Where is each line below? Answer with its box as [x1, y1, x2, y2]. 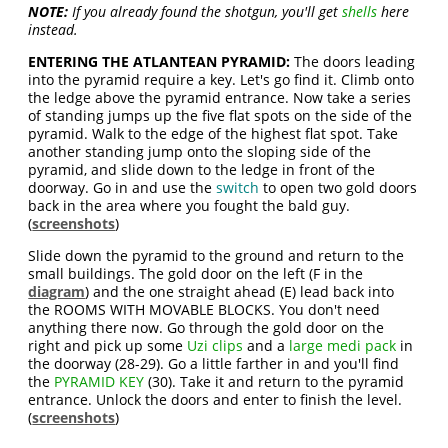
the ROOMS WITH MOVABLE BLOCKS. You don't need [28, 300, 381, 319]
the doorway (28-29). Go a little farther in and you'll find [28, 354, 400, 373]
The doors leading [290, 52, 416, 71]
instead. [28, 20, 79, 39]
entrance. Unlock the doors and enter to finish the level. [28, 390, 403, 409]
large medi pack [289, 336, 401, 355]
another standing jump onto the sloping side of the [28, 142, 372, 161]
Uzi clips [187, 336, 244, 355]
